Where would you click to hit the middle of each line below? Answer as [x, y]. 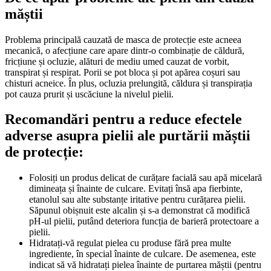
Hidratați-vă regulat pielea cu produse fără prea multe [130, 243]
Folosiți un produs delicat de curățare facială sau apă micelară [145, 178]
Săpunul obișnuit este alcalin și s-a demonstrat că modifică [139, 211]
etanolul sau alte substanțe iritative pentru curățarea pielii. [137, 200]
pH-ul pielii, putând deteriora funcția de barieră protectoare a [144, 221]
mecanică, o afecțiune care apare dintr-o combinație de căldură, [125, 50]
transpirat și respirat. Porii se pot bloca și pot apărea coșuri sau [122, 72]
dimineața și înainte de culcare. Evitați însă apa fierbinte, [136, 189]
